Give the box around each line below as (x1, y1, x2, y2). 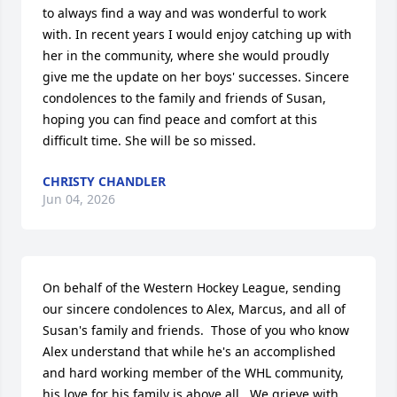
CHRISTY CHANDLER (43, 173, 166, 191)
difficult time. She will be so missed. (43, 132, 256, 150)
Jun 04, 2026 (43, 191, 115, 208)
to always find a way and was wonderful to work (43, 4, 326, 22)
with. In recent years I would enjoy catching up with (43, 26, 352, 43)
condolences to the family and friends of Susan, (43, 90, 326, 107)
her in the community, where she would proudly (43, 47, 329, 65)
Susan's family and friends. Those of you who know (43, 322, 349, 339)
